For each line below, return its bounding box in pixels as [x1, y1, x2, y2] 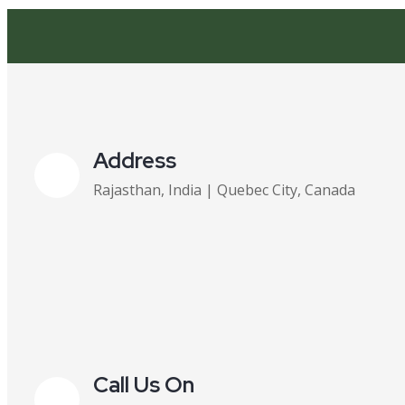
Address [93, 146, 176, 174]
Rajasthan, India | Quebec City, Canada [93, 179, 355, 200]
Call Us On [93, 370, 194, 399]
